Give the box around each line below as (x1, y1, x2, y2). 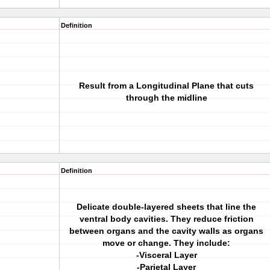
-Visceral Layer (136, 250, 197, 260)
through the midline (125, 93, 207, 102)
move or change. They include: (102, 238, 230, 248)
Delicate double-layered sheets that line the (77, 202, 256, 212)
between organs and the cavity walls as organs (69, 226, 263, 236)
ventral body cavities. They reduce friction (79, 214, 254, 224)
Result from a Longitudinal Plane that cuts (79, 81, 254, 90)
